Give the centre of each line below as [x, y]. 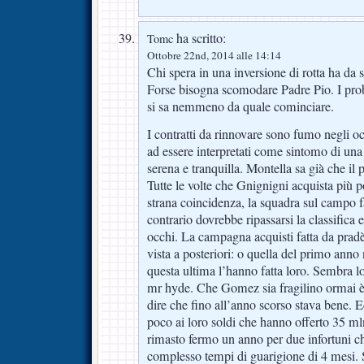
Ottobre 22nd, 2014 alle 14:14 [214, 55]
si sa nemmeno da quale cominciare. [240, 106]
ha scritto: [199, 38]
